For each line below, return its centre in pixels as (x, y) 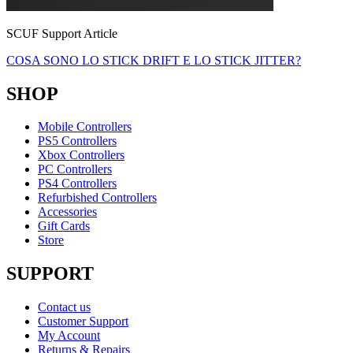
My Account (69, 336)
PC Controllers (75, 169)
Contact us (64, 307)
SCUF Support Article (62, 33)
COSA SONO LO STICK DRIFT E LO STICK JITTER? (154, 60)
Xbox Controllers (81, 155)
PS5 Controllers (77, 141)
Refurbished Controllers (97, 198)
